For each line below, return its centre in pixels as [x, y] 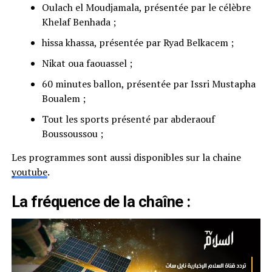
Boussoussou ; [72, 134]
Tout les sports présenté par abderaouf [128, 119]
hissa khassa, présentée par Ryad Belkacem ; [138, 42]
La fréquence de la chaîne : [101, 202]
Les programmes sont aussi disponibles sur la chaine [126, 157]
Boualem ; [63, 98]
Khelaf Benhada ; [79, 22]
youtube [29, 172]
